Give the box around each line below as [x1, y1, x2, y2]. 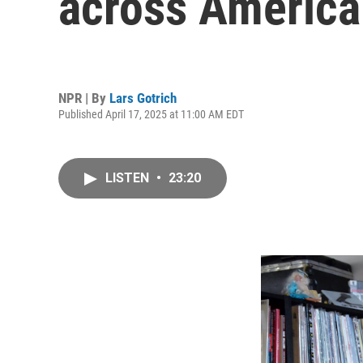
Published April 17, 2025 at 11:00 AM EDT [58, 107, 244, 121]
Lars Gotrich [109, 89, 177, 106]
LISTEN [105, 170, 152, 186]
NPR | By [58, 89, 109, 106]
